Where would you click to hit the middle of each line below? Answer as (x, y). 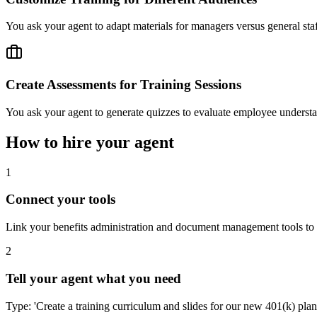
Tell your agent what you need (93, 278)
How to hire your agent (90, 142)
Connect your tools (60, 200)
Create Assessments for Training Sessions (123, 85)
